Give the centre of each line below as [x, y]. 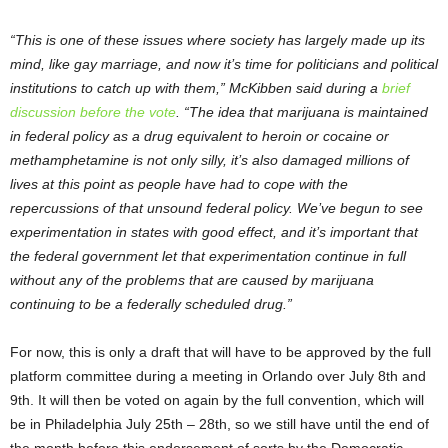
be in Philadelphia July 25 [90, 424]
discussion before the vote [93, 112]
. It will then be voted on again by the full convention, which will [227, 400]
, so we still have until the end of [328, 424]
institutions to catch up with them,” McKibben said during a [196, 88]
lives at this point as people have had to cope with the [179, 184]
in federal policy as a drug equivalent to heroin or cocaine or [199, 136]
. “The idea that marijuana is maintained [302, 112]
